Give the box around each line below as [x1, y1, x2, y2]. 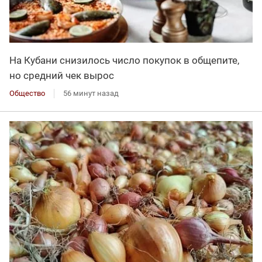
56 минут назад [63, 89, 119, 98]
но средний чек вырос [9, 70, 114, 82]
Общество [9, 89, 45, 98]
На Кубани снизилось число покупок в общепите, [9, 54, 239, 67]
